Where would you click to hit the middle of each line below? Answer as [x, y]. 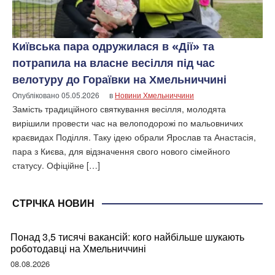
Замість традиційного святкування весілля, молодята [119, 108]
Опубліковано [37, 95]
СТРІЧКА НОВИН [53, 203]
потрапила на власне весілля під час [114, 62]
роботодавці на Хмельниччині [78, 248]
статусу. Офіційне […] [56, 165]
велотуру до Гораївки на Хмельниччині [119, 79]
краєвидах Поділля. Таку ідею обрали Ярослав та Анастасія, [134, 137]
